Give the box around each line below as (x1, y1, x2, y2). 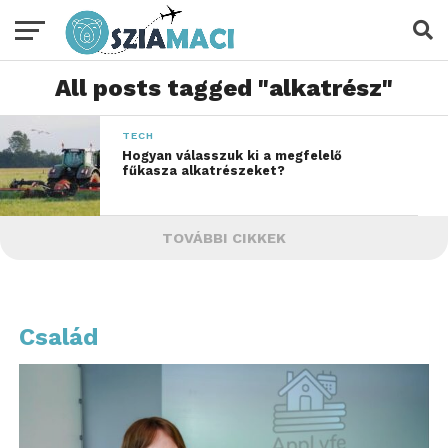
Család (18, 323, 98, 351)
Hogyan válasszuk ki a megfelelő (122, 148, 343, 163)
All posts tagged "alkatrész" (55, 74, 393, 102)
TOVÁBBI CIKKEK (162, 230, 286, 246)
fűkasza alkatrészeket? (122, 163, 286, 178)
